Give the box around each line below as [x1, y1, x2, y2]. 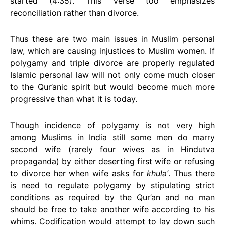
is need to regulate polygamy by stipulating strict [10, 180, 215, 190]
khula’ [147, 168, 169, 178]
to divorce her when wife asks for [10, 168, 147, 178]
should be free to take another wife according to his [10, 204, 215, 214]
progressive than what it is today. [10, 94, 137, 104]
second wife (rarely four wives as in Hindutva [10, 144, 215, 154]
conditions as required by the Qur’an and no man [10, 192, 215, 202]
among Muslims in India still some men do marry [10, 132, 215, 142]
